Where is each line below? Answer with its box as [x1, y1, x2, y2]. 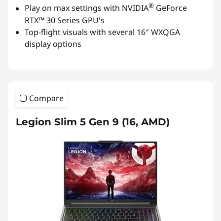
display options [25, 38, 81, 49]
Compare [29, 92, 64, 104]
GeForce [154, 2, 187, 14]
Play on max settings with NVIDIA [25, 2, 148, 14]
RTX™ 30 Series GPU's [25, 14, 105, 26]
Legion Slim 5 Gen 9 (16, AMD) [16, 115, 170, 128]
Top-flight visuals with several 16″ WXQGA [25, 26, 180, 37]
